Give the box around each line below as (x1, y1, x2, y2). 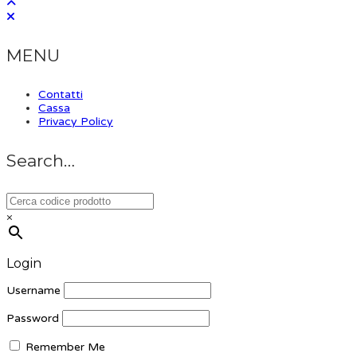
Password (6, 312, 59, 326)
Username (6, 284, 61, 298)
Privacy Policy (38, 115, 113, 129)
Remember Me (22, 340, 105, 355)
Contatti (38, 88, 83, 102)
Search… (6, 151, 75, 171)
